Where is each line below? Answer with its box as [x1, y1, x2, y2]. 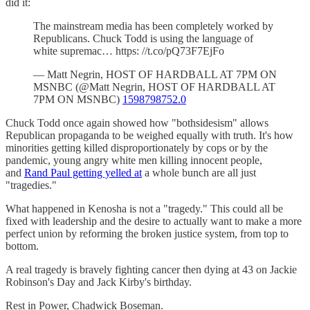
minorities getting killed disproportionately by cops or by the [6, 141, 268, 154]
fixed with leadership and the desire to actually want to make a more [6, 215, 302, 227]
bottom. [6, 239, 39, 252]
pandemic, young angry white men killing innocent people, [6, 154, 262, 166]
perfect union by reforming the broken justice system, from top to [6, 227, 289, 239]
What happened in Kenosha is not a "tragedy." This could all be [6, 202, 283, 215]
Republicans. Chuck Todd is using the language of [33, 32, 253, 44]
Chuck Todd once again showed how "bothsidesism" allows [6, 116, 268, 129]
